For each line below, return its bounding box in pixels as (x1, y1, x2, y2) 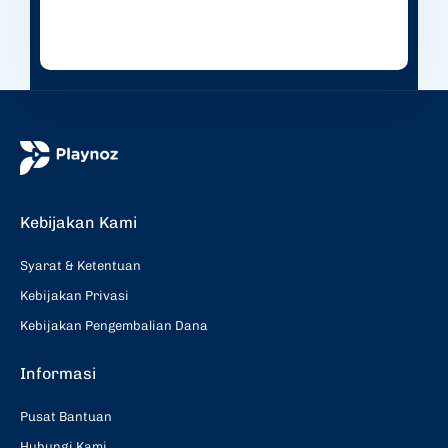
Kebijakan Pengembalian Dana (20, 318, 208, 334)
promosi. (120, 5, 179, 23)
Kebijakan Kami (20, 213, 137, 233)
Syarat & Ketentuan (20, 258, 141, 274)
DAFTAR (195, 114, 253, 136)
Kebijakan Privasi (20, 288, 129, 304)
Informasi (20, 364, 96, 384)
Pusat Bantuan (20, 409, 112, 425)
